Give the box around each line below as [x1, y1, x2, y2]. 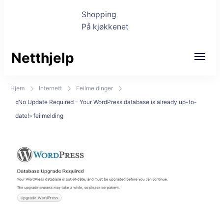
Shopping [82, 10, 116, 19]
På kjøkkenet [82, 22, 129, 31]
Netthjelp [11, 50, 74, 66]
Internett [38, 84, 62, 92]
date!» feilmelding [15, 112, 63, 119]
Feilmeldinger [76, 84, 113, 92]
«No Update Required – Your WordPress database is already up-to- [15, 98, 197, 106]
